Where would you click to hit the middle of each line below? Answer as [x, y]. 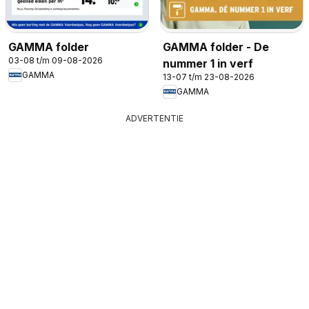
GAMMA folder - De [216, 47]
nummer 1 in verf [208, 63]
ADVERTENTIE [154, 118]
